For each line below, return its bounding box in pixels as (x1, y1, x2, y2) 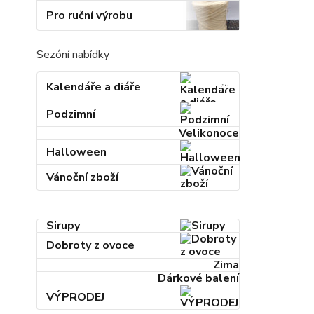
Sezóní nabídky (36, 47, 109, 62)
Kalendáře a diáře (46, 79, 142, 95)
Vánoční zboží (46, 170, 119, 185)
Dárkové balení (157, 271, 239, 286)
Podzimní (46, 107, 96, 122)
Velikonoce (178, 125, 239, 141)
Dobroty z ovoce (46, 238, 135, 253)
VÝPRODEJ (46, 289, 105, 305)
